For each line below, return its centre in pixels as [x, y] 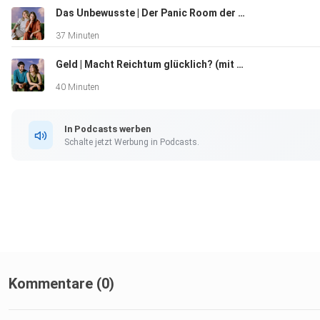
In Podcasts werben [107, 129]
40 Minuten [77, 87]
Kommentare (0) [61, 284]
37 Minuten [77, 36]
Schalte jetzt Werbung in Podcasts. [132, 142]
